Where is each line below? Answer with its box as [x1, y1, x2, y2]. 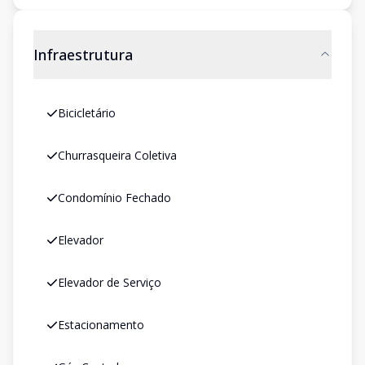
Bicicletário [58, 105, 116, 121]
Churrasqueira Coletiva [58, 147, 177, 163]
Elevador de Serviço [58, 275, 161, 290]
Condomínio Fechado [58, 190, 171, 205]
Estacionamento [58, 317, 144, 332]
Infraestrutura [33, 45, 133, 64]
